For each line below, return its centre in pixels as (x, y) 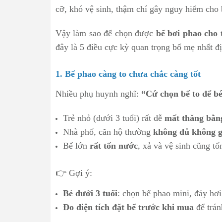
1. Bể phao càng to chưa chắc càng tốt (128, 74)
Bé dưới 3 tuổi (90, 193)
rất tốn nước (114, 146)
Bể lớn (76, 146)
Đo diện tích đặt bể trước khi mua (128, 207)
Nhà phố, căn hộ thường (108, 132)
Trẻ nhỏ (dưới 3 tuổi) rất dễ (114, 118)
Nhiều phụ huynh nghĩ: (98, 94)
